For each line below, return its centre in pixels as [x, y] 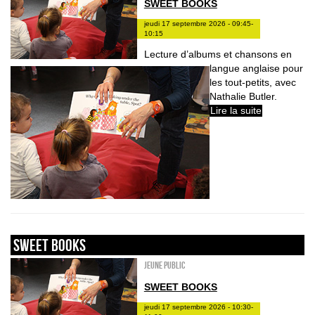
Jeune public [164, 265]
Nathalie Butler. [243, 96]
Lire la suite [236, 110]
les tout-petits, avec [253, 82]
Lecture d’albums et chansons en [218, 54]
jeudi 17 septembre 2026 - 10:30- [198, 307]
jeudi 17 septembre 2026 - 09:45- [198, 23]
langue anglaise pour [256, 68]
